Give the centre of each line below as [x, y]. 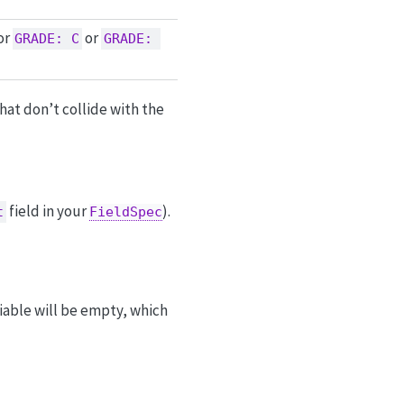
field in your [47, 211]
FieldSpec [125, 212]
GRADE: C [47, 38]
